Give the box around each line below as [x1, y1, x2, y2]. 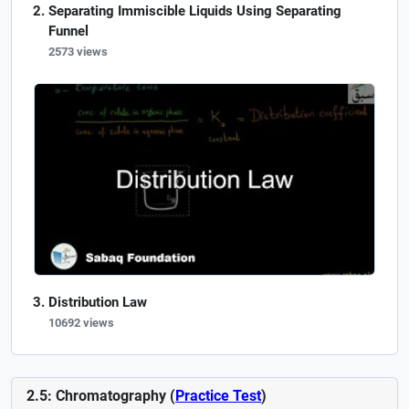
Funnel [48, 23, 89, 39]
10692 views [48, 316, 114, 330]
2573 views [48, 45, 108, 58]
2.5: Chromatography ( [26, 387, 175, 405]
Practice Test [175, 387, 261, 405]
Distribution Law [48, 294, 147, 311]
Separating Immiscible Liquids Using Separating [48, 3, 341, 19]
